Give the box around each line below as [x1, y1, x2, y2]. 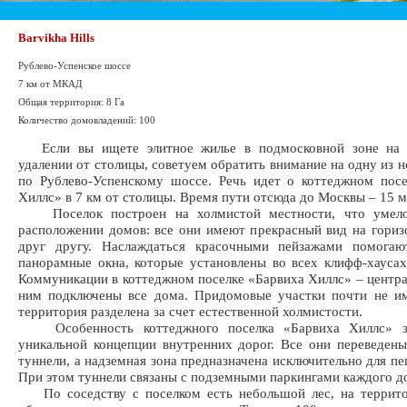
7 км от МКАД [18, 78, 83, 89]
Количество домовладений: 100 [18, 114, 155, 125]
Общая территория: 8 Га [18, 96, 124, 107]
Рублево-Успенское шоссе [18, 60, 131, 71]
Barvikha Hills [18, 31, 94, 45]
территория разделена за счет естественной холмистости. [18, 303, 362, 319]
